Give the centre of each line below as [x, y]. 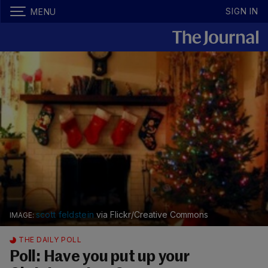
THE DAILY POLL [50, 240]
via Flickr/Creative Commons [151, 215]
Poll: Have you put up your [100, 258]
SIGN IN [242, 11]
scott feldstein [65, 215]
